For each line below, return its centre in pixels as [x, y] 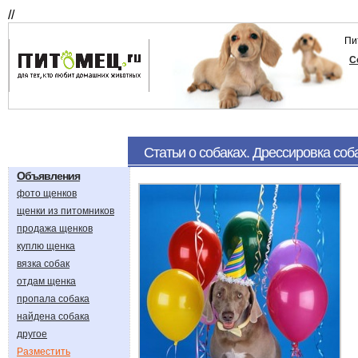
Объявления [48, 176]
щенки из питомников [66, 211]
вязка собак [43, 264]
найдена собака [53, 316]
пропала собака [53, 299]
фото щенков [47, 193]
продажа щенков [55, 229]
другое [32, 334]
